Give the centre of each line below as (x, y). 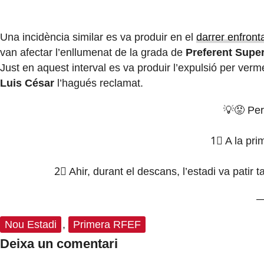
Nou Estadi (31, 225)
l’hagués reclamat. (99, 83)
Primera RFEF (107, 225)
